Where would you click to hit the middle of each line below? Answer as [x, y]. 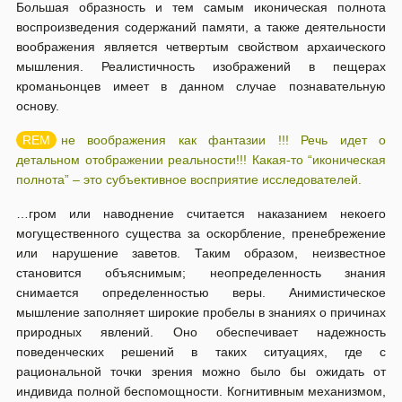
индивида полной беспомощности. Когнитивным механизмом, [201, 391]
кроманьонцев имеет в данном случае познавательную [201, 86]
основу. [38, 106]
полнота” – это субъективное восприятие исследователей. [189, 179]
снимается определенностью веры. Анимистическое [201, 293]
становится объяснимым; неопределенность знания [201, 273]
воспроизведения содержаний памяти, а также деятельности [201, 27]
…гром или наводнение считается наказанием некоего [201, 214]
